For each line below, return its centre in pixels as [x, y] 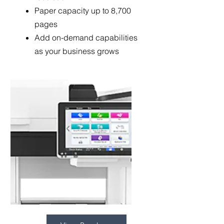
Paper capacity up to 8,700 [83, 10]
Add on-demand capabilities [86, 37]
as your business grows [77, 51]
